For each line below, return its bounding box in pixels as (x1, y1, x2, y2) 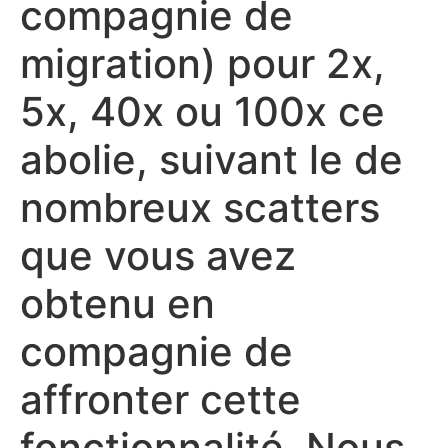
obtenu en (20, 279, 215, 328)
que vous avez (20, 231, 296, 280)
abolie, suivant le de (20, 135, 403, 184)
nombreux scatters (20, 183, 380, 232)
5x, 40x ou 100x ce (20, 87, 385, 136)
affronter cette (20, 375, 301, 424)
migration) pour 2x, (20, 39, 385, 88)
